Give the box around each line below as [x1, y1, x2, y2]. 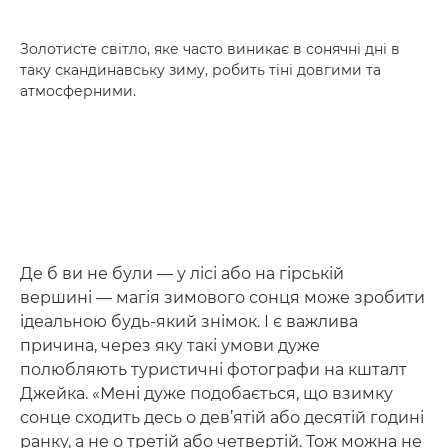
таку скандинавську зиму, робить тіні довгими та [20, 61, 381, 79]
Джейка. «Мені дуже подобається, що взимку [20, 384, 393, 403]
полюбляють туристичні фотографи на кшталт [20, 360, 407, 379]
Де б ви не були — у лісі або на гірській [20, 264, 344, 283]
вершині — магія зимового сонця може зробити [20, 288, 425, 307]
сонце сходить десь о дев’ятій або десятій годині [20, 408, 424, 427]
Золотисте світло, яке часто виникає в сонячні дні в [20, 40, 400, 58]
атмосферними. [20, 82, 136, 100]
